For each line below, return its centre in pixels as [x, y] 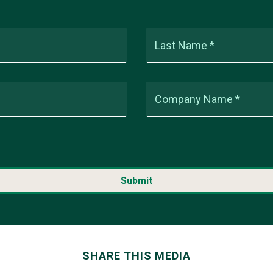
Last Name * [185, 45]
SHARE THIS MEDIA [136, 256]
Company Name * [197, 99]
